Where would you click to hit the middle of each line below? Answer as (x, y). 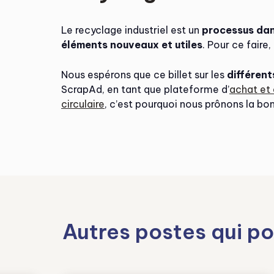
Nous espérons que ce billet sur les (144, 75)
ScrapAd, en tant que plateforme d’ (145, 89)
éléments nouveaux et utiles (132, 45)
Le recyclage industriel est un (131, 30)
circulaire (83, 104)
